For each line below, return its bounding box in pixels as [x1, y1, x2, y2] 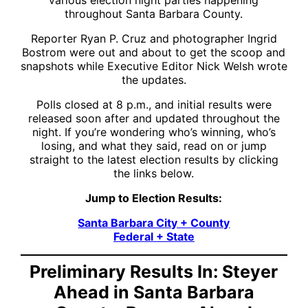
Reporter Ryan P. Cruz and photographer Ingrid [30, 31, 277, 45]
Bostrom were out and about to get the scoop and [22, 45, 286, 59]
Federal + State [113, 229, 195, 243]
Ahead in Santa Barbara [53, 281, 254, 302]
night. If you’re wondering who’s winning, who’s [32, 124, 276, 139]
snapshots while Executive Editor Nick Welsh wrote [20, 58, 287, 73]
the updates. [121, 72, 186, 87]
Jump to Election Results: [85, 190, 223, 205]
